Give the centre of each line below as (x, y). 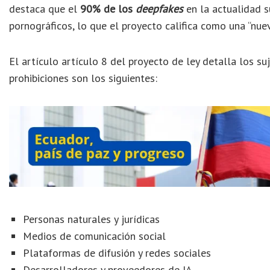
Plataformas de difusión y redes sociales (117, 253)
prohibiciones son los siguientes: (83, 78)
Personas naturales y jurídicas (92, 219)
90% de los (108, 8)
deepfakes (159, 8)
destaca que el (45, 8)
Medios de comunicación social (95, 236)
